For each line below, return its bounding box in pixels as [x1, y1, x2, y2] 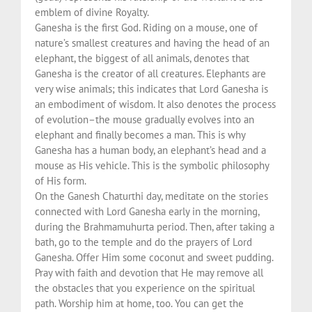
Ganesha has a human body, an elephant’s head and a [35, 143, 266, 157]
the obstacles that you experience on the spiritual [35, 281, 255, 295]
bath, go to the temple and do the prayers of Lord [35, 235, 252, 249]
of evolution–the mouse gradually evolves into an [35, 112, 254, 126]
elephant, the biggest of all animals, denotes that [35, 51, 249, 65]
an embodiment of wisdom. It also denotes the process [35, 97, 276, 111]
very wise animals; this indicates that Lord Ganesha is [35, 81, 268, 95]
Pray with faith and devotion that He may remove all [35, 265, 263, 279]
